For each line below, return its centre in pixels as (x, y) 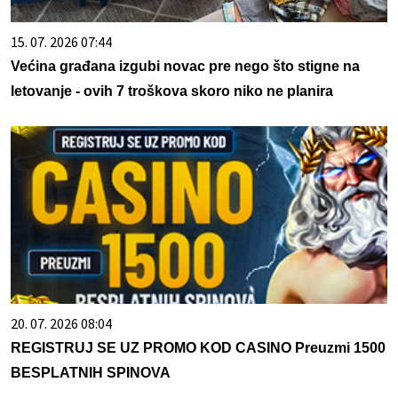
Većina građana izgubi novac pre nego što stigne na (185, 66)
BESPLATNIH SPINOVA (91, 372)
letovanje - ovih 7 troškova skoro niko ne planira (172, 91)
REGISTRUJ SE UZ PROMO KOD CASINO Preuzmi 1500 (198, 347)
